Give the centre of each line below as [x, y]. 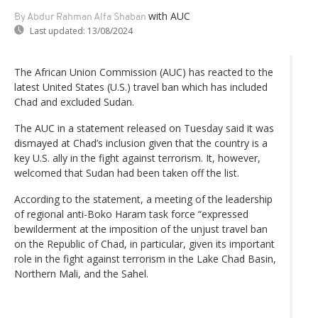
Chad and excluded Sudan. [74, 102]
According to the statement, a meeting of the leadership [143, 199]
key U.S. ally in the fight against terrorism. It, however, [137, 158]
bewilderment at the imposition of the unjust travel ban [141, 229]
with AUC [169, 16]
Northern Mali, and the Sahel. [81, 273]
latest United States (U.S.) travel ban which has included [141, 87]
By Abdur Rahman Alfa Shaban [80, 17]
